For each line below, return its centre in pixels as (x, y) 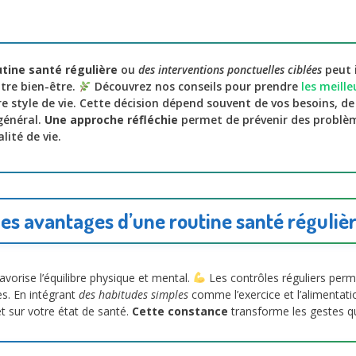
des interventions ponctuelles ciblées (230, 70)
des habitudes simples (133, 295)
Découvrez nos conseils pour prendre (196, 87)
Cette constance (180, 311)
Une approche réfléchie (111, 120)
